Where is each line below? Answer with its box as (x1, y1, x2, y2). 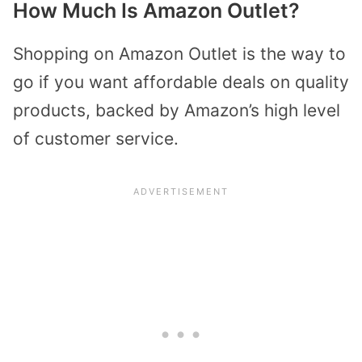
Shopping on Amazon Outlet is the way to (13, 43, 346, 64)
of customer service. (13, 128, 179, 149)
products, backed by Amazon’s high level (13, 99, 340, 120)
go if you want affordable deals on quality (13, 71, 349, 92)
